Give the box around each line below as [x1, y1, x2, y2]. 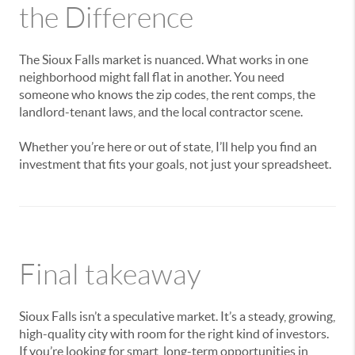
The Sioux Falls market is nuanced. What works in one [19, 52, 308, 67]
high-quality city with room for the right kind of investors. [19, 326, 329, 341]
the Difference [19, 2, 193, 33]
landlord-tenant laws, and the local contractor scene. [19, 105, 303, 119]
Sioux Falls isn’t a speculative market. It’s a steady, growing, [19, 309, 335, 323]
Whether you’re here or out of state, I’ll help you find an [19, 139, 317, 154]
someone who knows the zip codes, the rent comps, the [19, 87, 315, 101]
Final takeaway [19, 259, 201, 290]
